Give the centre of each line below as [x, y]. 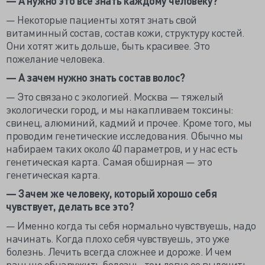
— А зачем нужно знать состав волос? [96, 77]
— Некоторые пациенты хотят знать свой [101, 19]
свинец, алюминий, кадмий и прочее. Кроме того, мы [129, 122]
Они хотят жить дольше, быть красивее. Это [108, 45]
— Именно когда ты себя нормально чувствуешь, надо [131, 225]
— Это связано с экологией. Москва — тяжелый [115, 96]
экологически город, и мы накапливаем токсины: [120, 109]
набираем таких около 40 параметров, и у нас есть [122, 148]
